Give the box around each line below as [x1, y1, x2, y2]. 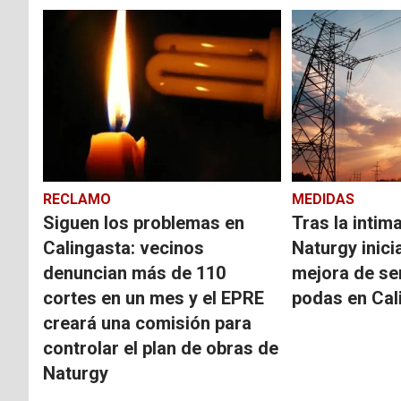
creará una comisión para [43, 311, 252, 334]
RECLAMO [43, 190, 111, 208]
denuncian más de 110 [43, 261, 226, 284]
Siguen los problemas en [43, 211, 244, 234]
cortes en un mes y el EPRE [43, 286, 264, 309]
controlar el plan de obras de [43, 337, 278, 359]
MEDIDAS [291, 190, 354, 208]
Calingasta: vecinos [43, 236, 204, 259]
